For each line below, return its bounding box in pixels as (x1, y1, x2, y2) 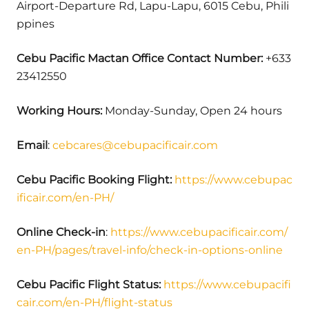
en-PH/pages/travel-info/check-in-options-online (17, 243, 283, 257)
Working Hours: (17, 103, 102, 117)
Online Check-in (17, 225, 106, 239)
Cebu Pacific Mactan (17, 51, 129, 65)
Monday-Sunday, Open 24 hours (102, 103, 282, 117)
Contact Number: (167, 51, 263, 65)
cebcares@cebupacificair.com (52, 138, 218, 152)
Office (132, 51, 164, 65)
